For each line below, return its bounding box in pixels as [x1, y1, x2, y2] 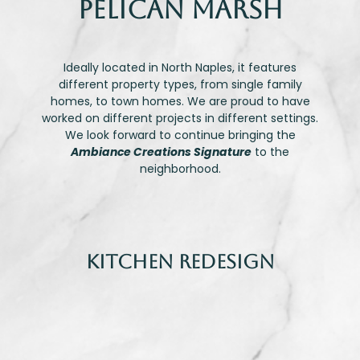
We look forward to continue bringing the [64, 127, 296, 144]
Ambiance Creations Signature [71, 144, 252, 161]
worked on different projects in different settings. [42, 110, 318, 127]
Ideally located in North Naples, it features [63, 59, 297, 76]
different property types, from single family [58, 76, 302, 93]
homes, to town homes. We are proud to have [50, 93, 310, 110]
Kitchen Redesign [85, 251, 275, 274]
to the [252, 144, 289, 161]
